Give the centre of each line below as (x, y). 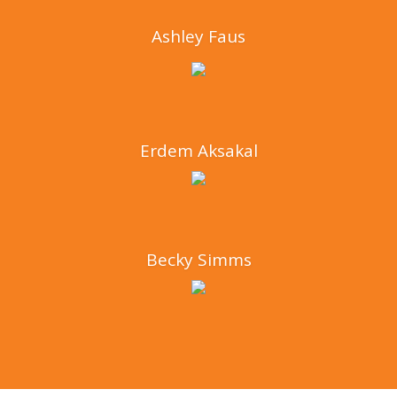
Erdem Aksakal (198, 150)
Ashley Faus (198, 36)
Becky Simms (198, 259)
